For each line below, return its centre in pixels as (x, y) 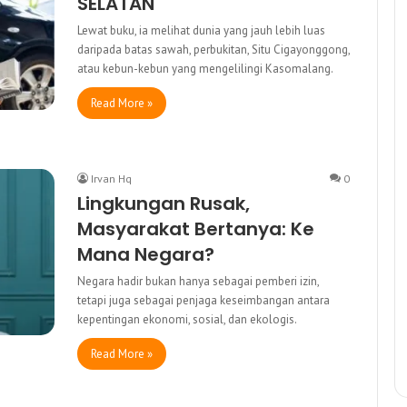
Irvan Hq (111, 178)
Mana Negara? (146, 254)
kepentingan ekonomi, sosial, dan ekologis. (187, 319)
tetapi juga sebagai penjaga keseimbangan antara (203, 300)
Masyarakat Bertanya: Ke (196, 228)
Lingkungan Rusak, (164, 203)
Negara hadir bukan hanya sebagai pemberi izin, (198, 281)
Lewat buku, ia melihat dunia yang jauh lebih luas (201, 30)
